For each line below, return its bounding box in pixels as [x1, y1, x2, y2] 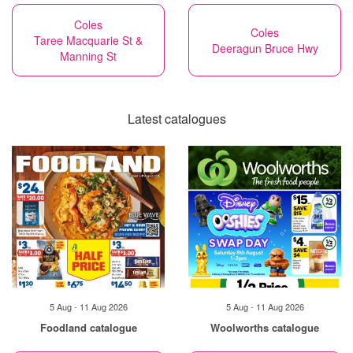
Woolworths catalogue [210, 319, 319, 335]
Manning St [60, 48, 117, 64]
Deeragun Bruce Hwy [211, 40, 318, 56]
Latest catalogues [127, 110, 226, 128]
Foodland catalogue [39, 319, 137, 335]
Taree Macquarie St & [34, 32, 143, 48]
